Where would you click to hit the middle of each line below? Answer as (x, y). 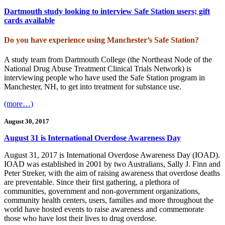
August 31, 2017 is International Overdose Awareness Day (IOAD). (112, 155)
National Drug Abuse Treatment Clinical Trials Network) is (98, 69)
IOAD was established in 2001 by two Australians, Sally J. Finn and (112, 164)
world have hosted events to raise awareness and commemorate (104, 209)
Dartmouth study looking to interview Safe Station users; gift (107, 11)
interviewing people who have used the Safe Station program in (104, 78)
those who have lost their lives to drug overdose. (80, 218)
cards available (29, 20)
